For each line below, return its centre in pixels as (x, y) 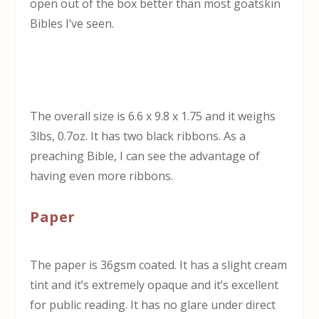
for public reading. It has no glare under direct (153, 305)
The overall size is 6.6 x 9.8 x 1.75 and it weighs (153, 116)
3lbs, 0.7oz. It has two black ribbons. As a (138, 136)
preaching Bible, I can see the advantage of (145, 156)
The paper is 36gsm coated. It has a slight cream (159, 265)
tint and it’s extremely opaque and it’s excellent (155, 285)
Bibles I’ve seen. (72, 23)
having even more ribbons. (102, 176)
